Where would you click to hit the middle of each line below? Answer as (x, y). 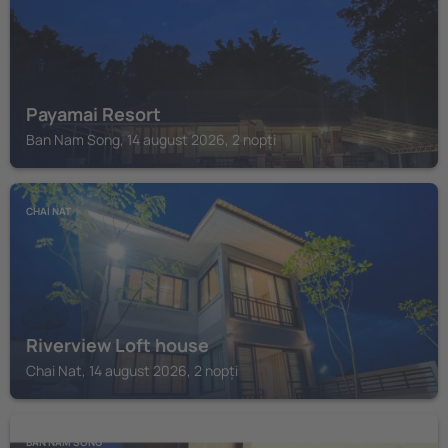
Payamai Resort (93, 114)
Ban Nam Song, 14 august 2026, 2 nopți (151, 139)
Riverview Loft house (117, 345)
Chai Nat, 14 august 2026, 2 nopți (132, 370)
